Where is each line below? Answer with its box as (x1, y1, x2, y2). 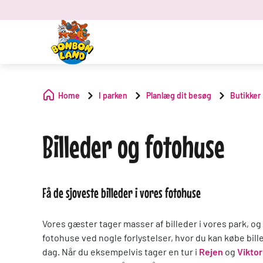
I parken (99, 90, 127, 100)
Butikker (230, 90, 261, 100)
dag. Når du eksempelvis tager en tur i (42, 246, 199, 257)
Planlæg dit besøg (146, 90, 211, 100)
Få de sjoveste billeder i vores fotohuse (42, 185, 201, 201)
